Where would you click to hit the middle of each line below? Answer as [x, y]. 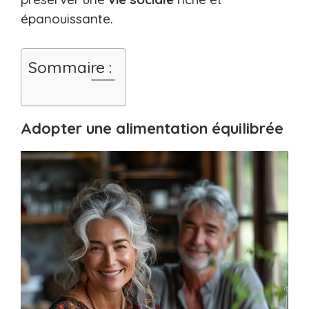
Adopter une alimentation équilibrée [152, 128]
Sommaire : [70, 67]
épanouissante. [67, 19]
